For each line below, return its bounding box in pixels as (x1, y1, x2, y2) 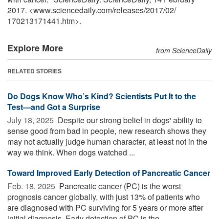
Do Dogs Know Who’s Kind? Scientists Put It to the (7, 90, 196, 102)
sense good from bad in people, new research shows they (7, 125, 206, 136)
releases (114, 4, 144, 16)
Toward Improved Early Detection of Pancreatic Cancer (7, 167, 210, 178)
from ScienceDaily (156, 45, 212, 55)
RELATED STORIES (7, 66, 62, 75)
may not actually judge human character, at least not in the (7, 135, 207, 147)
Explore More (7, 41, 63, 54)
